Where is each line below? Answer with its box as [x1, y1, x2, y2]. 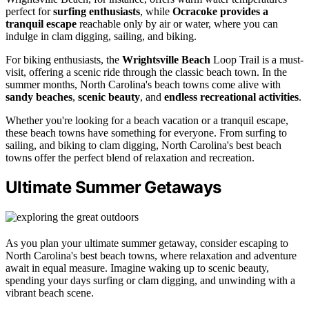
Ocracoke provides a [172, 5, 268, 17]
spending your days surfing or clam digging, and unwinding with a [6, 275, 295, 287]
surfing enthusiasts [53, 5, 140, 17]
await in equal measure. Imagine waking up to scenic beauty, [6, 262, 269, 275]
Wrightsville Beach [122, 53, 210, 66]
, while [140, 5, 172, 17]
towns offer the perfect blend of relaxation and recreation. [6, 151, 255, 163]
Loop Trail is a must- [210, 53, 303, 66]
